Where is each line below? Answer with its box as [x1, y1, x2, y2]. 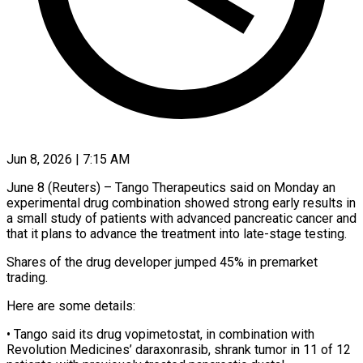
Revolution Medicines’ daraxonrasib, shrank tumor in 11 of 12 [6, 341, 351, 357]
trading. [6, 269, 48, 285]
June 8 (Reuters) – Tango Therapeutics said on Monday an [6, 179, 335, 195]
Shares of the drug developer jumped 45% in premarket [6, 254, 318, 270]
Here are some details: [6, 297, 135, 314]
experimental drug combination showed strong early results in [6, 194, 356, 211]
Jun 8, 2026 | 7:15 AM [6, 151, 130, 167]
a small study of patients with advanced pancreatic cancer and [6, 210, 357, 226]
